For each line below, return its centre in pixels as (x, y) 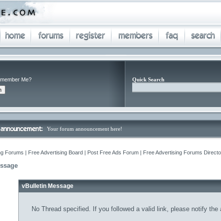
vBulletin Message (47, 186)
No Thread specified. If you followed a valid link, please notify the (126, 209)
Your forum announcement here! (85, 129)
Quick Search (148, 79)
